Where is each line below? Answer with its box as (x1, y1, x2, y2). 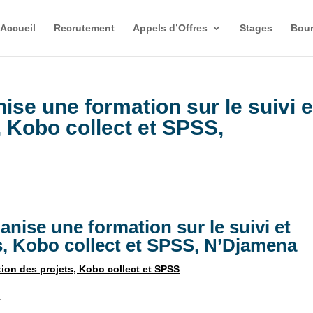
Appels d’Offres (132, 22, 208, 34)
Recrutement (53, 22, 115, 34)
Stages (239, 22, 272, 34)
